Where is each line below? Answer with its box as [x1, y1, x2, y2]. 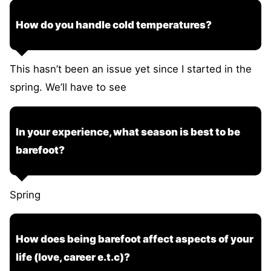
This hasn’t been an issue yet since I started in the [10, 63, 252, 76]
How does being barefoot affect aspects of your [16, 233, 253, 246]
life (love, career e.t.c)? [16, 251, 130, 264]
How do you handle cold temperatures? [16, 18, 212, 31]
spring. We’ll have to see [10, 81, 126, 94]
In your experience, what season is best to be [16, 126, 240, 139]
